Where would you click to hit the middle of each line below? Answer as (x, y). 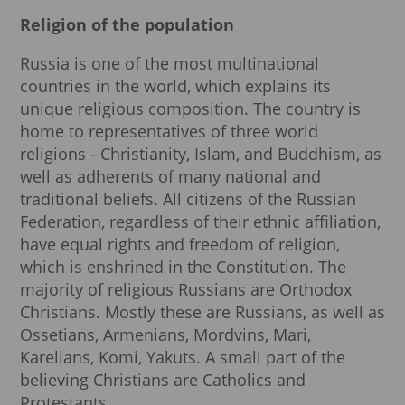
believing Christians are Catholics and (163, 380)
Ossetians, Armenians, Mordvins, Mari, (165, 335)
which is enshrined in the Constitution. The (183, 267)
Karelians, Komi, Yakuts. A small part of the (183, 358)
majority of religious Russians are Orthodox (186, 290)
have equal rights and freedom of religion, (180, 245)
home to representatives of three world (169, 132)
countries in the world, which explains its (175, 86)
